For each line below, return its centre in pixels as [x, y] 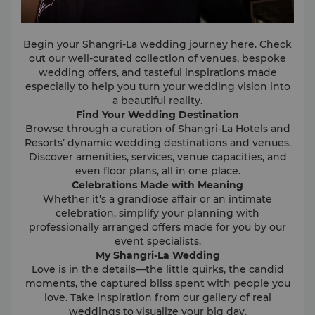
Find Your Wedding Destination [157, 115]
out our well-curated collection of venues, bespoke [157, 59]
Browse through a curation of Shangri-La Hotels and [157, 129]
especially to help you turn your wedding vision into [157, 87]
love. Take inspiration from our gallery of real [157, 298]
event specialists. [157, 242]
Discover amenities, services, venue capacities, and [157, 157]
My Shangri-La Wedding [157, 256]
